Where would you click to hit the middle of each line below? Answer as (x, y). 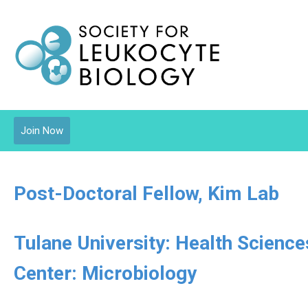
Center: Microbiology (105, 273)
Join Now (42, 131)
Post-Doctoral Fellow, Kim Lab (146, 194)
